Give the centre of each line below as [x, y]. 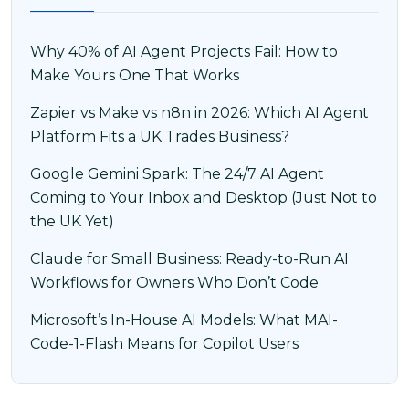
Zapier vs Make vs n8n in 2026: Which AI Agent [199, 112]
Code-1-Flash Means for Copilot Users [164, 343]
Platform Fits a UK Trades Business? [160, 136]
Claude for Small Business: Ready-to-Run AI [189, 258]
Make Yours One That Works [135, 75]
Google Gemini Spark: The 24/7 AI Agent [177, 173]
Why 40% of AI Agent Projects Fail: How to [184, 51]
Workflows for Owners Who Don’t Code [174, 282]
